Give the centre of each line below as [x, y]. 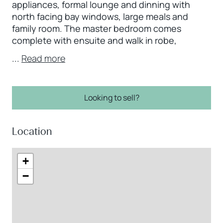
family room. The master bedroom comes [97, 28]
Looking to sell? [111, 98]
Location [32, 131]
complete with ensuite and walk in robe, [94, 40]
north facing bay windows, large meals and [100, 16]
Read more [43, 58]
